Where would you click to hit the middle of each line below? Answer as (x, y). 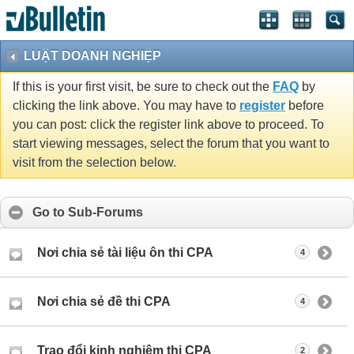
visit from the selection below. (94, 163)
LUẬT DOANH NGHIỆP (92, 56)
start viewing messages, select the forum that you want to (171, 144)
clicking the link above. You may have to (126, 106)
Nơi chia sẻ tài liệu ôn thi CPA (125, 253)
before (305, 106)
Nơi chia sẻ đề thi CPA (104, 302)
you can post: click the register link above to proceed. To (168, 125)
